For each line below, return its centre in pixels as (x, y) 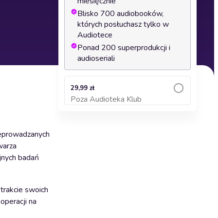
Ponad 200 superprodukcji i (124, 48)
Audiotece (95, 35)
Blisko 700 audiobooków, (120, 14)
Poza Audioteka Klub (106, 99)
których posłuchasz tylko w (123, 24)
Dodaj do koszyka (127, 104)
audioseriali (96, 58)
